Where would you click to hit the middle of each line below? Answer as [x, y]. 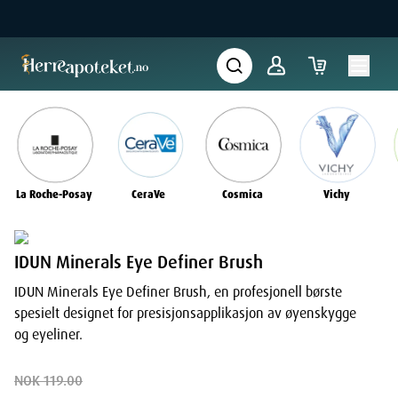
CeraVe [148, 195]
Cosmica [243, 195]
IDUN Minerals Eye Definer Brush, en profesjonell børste [178, 292]
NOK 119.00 [48, 381]
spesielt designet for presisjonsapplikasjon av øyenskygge [185, 314]
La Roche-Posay [54, 195]
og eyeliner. [48, 335]
